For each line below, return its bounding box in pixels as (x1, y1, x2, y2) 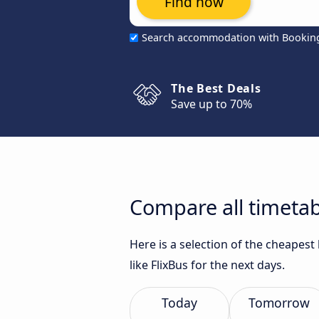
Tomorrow (249, 294, 310, 311)
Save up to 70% (171, 96, 252, 112)
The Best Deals (171, 80, 261, 96)
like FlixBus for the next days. (130, 257, 285, 273)
